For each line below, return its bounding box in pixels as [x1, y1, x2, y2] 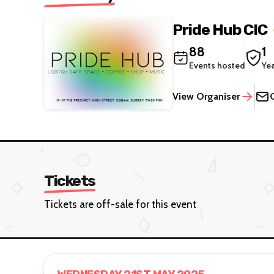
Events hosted [189, 60, 245, 71]
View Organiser [172, 90, 240, 102]
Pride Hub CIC [172, 20, 267, 38]
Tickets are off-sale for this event [44, 198, 196, 210]
